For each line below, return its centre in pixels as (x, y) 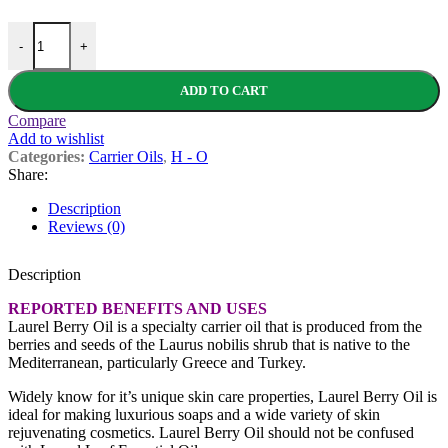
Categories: (46, 157)
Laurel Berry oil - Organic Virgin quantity (139, 30)
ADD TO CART (224, 91)
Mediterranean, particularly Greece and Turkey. (157, 363)
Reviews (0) (86, 227)
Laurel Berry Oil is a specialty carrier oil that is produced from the (215, 327)
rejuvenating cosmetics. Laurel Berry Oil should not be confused (211, 433)
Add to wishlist (56, 139)
